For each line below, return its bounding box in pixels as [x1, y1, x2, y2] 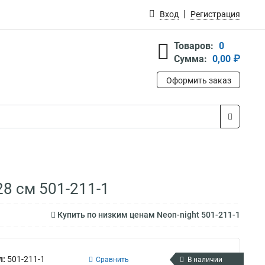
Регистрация [190, 9, 240, 19]
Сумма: [174, 53, 207, 64]
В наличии [188, 255, 222, 264]
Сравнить [96, 255, 129, 264]
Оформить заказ [166, 76, 231, 85]
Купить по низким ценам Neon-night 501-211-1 [56, 210, 240, 219]
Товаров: [174, 40, 214, 51]
